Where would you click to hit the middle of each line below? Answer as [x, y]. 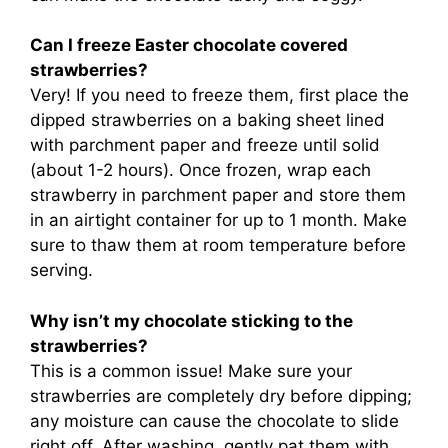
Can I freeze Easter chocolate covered [189, 45]
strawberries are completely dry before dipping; [221, 395]
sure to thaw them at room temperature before [218, 245]
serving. [61, 270]
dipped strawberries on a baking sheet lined [207, 120]
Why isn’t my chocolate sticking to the [191, 320]
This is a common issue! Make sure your [191, 370]
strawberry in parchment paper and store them [218, 195]
